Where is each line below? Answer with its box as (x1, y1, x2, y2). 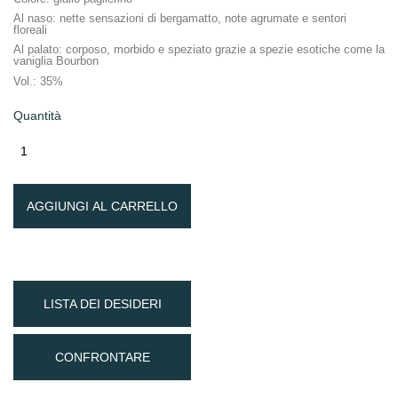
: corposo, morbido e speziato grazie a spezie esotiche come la (59, 43, 385, 57)
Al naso (13, 12, 52, 26)
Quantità (13, 108, 61, 123)
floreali (13, 23, 51, 37)
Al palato (13, 43, 59, 57)
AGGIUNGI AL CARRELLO (27, 199, 178, 214)
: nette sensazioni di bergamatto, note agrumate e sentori (52, 12, 346, 26)
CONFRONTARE (54, 350, 150, 365)
